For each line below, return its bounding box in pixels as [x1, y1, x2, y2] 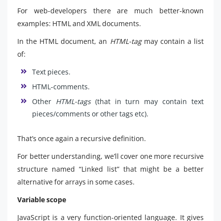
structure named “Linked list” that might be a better [17, 164, 204, 174]
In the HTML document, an [17, 36, 110, 46]
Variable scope [17, 194, 66, 204]
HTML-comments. [32, 81, 90, 91]
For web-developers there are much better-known [17, 5, 204, 15]
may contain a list [141, 36, 204, 46]
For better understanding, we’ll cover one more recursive [17, 151, 204, 161]
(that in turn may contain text [90, 96, 204, 106]
